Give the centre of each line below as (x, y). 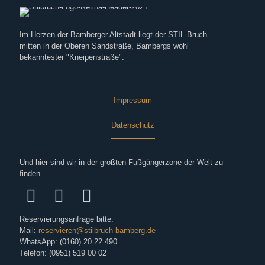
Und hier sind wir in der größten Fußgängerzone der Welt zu (121, 162)
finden (30, 173)
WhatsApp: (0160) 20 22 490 (68, 241)
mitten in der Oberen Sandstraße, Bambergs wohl (104, 46)
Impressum (132, 100)
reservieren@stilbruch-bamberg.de (97, 230)
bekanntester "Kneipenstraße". (72, 57)
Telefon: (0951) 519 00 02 (63, 253)
